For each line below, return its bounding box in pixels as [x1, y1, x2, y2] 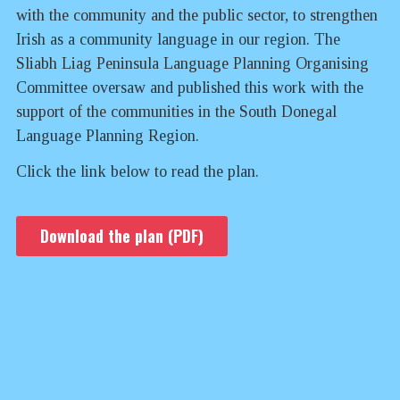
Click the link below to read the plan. [16, 162, 259, 181]
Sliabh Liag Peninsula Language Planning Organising [16, 54, 369, 72]
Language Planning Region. [16, 126, 199, 145]
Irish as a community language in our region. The [16, 29, 340, 48]
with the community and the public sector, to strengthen [16, 5, 378, 24]
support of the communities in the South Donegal [16, 102, 337, 121]
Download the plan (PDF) [40, 224, 204, 248]
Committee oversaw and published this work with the [16, 78, 363, 96]
